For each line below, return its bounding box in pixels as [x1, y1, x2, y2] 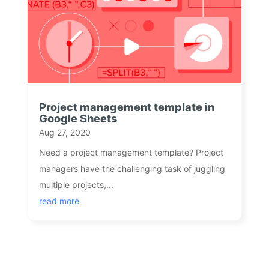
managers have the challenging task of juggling [38, 163, 225, 174]
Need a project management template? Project [38, 147, 223, 157]
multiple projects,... [38, 179, 113, 190]
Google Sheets [38, 112, 117, 125]
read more [38, 195, 79, 206]
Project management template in [38, 100, 214, 113]
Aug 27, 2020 [38, 127, 91, 138]
